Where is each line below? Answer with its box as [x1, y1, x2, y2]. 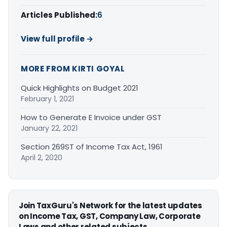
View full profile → [21, 33, 93, 45]
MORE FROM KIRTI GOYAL [21, 63, 125, 74]
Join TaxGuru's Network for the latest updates [19, 200, 202, 211]
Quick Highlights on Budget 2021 [21, 83, 138, 94]
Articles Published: [21, 10, 97, 21]
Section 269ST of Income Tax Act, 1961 [21, 141, 163, 153]
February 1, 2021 [21, 94, 74, 104]
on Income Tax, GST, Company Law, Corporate [19, 211, 201, 222]
